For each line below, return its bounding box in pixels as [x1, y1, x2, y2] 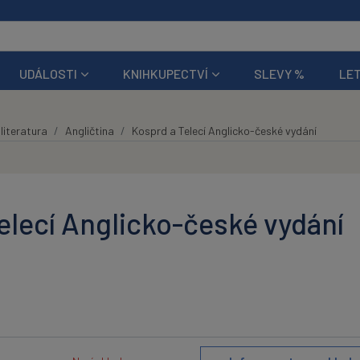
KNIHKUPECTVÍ [123, 65, 209, 81]
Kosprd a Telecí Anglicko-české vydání [131, 123, 317, 137]
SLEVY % [254, 65, 305, 81]
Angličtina [64, 123, 114, 137]
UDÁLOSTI [18, 65, 77, 81]
